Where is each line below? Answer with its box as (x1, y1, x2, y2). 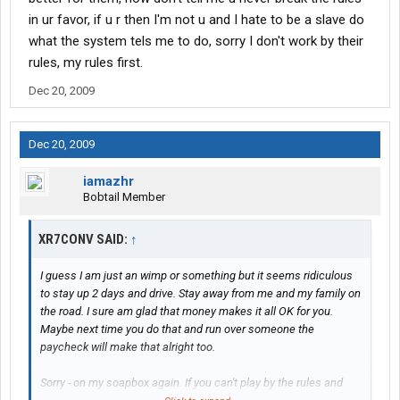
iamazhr (83, 173, 134, 190)
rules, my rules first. (29, 54, 143, 71)
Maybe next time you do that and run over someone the (40, 322, 314, 337)
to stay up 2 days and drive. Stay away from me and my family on (40, 287, 361, 301)
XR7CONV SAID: (38, 231, 130, 248)
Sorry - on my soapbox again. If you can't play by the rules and (40, 376, 343, 390)
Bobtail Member (83, 190, 165, 204)
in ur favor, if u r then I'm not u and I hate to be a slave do (29, 12, 364, 29)
